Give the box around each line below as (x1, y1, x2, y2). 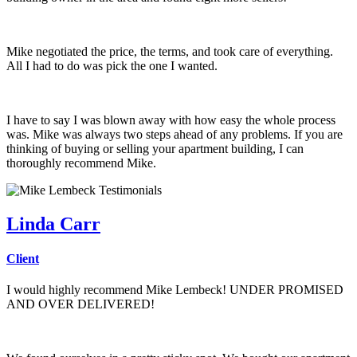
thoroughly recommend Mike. (6, 155, 156, 170)
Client (6, 252, 39, 266)
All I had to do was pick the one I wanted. (6, 58, 218, 73)
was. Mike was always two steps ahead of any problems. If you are (6, 127, 343, 141)
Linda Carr (6, 213, 100, 234)
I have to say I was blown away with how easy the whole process (6, 112, 335, 127)
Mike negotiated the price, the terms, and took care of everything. (6, 44, 333, 58)
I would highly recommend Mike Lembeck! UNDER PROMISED (6, 283, 343, 297)
